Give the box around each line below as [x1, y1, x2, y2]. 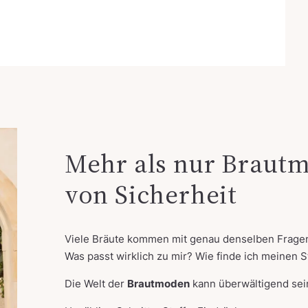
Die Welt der [64, 278, 127, 291]
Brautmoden [126, 278, 190, 291]
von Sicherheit [64, 177, 238, 213]
